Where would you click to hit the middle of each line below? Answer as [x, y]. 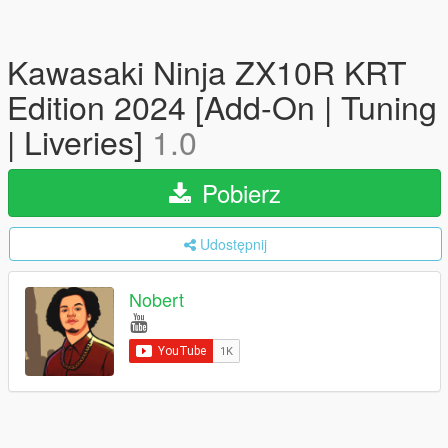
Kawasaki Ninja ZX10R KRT [207, 71]
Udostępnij [233, 244]
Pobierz [237, 192]
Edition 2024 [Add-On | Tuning [222, 106]
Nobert [156, 299]
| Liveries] [79, 141]
